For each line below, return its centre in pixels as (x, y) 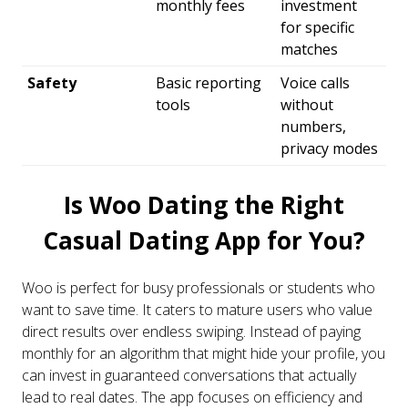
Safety (52, 83)
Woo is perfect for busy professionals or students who (199, 287)
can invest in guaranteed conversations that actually (189, 375)
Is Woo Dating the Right (204, 205)
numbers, (313, 127)
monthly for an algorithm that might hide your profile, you (204, 353)
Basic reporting (209, 83)
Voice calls (315, 83)
